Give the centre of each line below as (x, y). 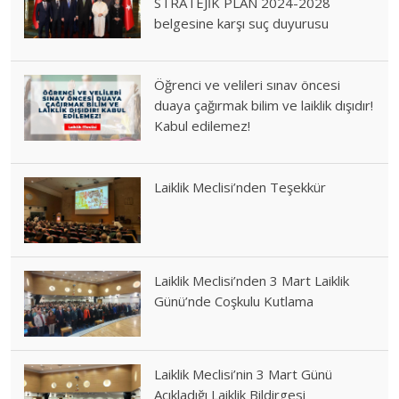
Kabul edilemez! (203, 126)
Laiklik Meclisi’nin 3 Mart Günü (244, 374)
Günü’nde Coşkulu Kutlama (234, 301)
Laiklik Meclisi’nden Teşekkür (240, 187)
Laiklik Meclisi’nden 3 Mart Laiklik (252, 281)
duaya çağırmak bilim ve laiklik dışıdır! (264, 106)
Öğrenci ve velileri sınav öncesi (248, 85)
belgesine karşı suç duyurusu (242, 24)
